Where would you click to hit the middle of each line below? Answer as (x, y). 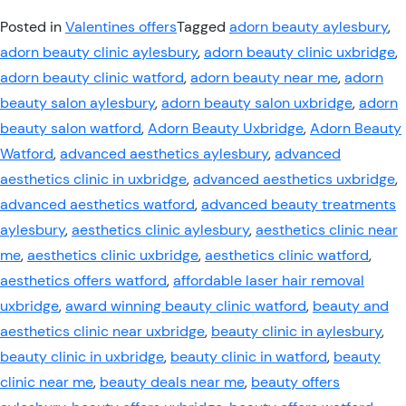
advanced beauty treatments (299, 204)
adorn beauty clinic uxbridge (300, 52)
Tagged (203, 27)
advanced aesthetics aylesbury (164, 154)
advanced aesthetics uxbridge (294, 179)
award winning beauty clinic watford (186, 306)
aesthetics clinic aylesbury (160, 230)
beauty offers (295, 382)
